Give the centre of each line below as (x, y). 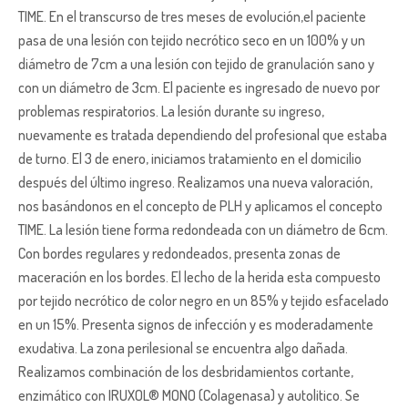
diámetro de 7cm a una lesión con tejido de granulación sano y (196, 63)
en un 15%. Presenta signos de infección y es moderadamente (196, 324)
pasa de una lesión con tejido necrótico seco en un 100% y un (192, 40)
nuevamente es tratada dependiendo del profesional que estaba (203, 134)
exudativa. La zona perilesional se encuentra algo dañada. (183, 347)
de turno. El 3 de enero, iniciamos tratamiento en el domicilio (190, 158)
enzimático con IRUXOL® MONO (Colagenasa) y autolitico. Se (189, 395)
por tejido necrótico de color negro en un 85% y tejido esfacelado (204, 300)
